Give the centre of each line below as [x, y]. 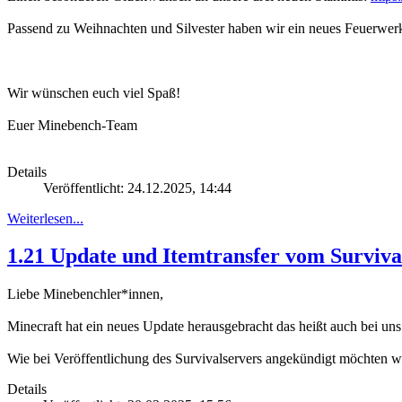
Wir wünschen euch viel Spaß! [94, 92]
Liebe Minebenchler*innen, [85, 294]
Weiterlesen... [45, 218]
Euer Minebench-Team [72, 125]
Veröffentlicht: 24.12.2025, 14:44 [137, 188]
